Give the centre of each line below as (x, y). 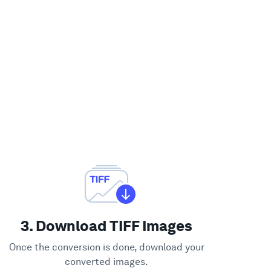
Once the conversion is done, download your (106, 247)
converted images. (106, 262)
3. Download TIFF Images (106, 226)
